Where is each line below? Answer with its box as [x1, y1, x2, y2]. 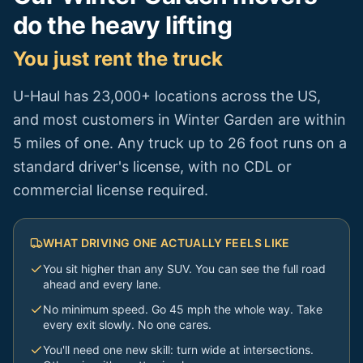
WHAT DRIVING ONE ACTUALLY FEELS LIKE [43, 236, 290, 250]
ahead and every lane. [43, 277, 161, 291]
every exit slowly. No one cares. [43, 318, 211, 331]
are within [274, 111, 346, 128]
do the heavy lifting [13, 11, 232, 40]
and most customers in [13, 111, 174, 128]
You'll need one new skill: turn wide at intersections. [43, 343, 314, 357]
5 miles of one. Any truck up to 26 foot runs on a [13, 135, 347, 152]
